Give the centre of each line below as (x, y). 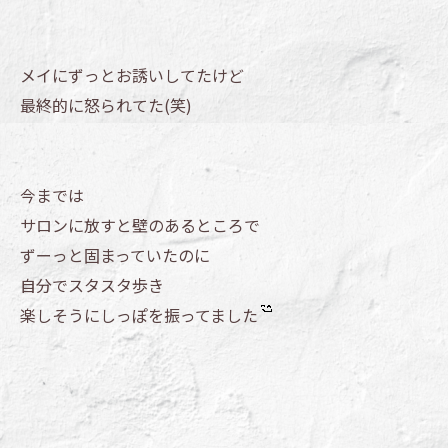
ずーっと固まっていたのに (115, 255)
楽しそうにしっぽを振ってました (139, 315)
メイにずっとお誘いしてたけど (132, 75)
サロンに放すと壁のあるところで (140, 225)
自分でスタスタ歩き (92, 285)
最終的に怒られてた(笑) (106, 105)
